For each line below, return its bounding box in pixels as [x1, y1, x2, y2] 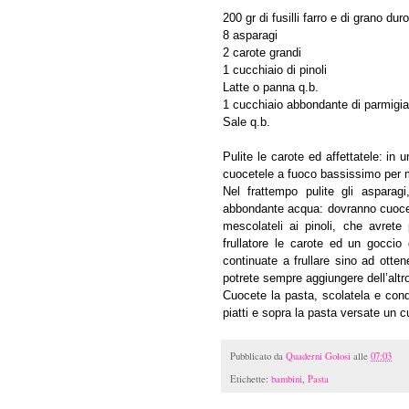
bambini [271, 372, 302, 386]
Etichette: [230, 372, 271, 386]
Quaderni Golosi [286, 350, 351, 363]
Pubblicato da [230, 350, 286, 363]
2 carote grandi [223, 45, 301, 59]
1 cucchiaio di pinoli [223, 62, 327, 77]
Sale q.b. [223, 114, 270, 129]
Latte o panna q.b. [223, 79, 319, 94]
